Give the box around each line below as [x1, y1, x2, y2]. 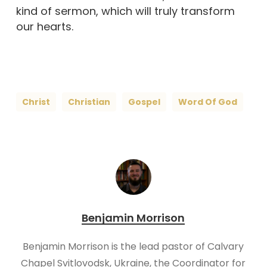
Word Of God [178, 96, 237, 108]
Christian [67, 96, 110, 108]
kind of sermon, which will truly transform [15, 4, 235, 19]
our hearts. [15, 19, 73, 35]
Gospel [128, 96, 160, 108]
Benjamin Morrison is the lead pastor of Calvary [23, 240, 244, 254]
